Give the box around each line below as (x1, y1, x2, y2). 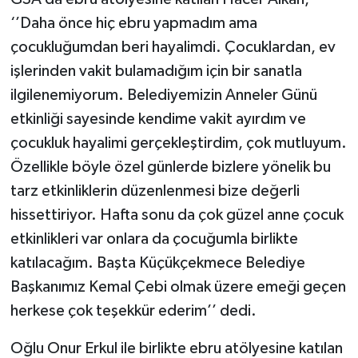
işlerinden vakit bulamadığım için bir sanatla (10, 62, 302, 79)
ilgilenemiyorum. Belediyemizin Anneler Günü (10, 86, 317, 103)
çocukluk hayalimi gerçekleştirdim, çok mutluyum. (10, 134, 347, 151)
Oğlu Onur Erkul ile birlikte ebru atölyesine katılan (10, 340, 343, 356)
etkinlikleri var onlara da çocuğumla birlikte (10, 230, 298, 247)
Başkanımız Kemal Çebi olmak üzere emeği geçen (10, 278, 346, 295)
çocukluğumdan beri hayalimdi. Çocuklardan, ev (10, 38, 336, 55)
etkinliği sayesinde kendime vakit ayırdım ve (10, 110, 306, 127)
